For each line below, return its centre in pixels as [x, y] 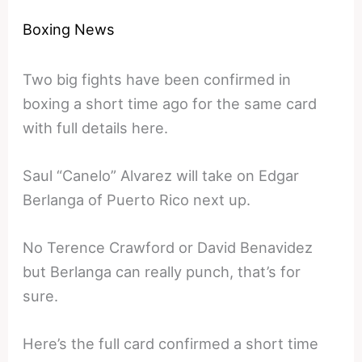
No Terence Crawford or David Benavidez [168, 248]
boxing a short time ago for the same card [170, 103]
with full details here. [96, 127]
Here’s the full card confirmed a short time [171, 344]
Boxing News [69, 29]
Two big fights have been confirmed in [157, 79]
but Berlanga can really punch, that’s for [162, 272]
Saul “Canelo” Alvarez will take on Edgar [161, 175]
